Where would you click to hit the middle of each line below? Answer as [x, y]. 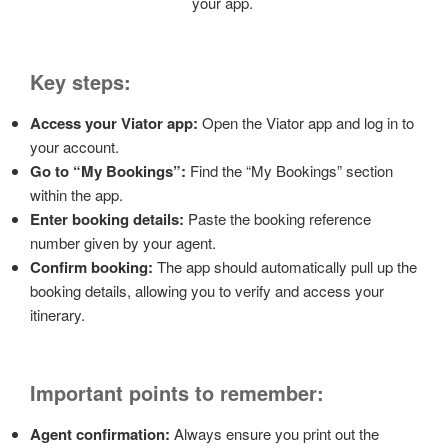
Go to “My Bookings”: [108, 170]
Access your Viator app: [114, 122]
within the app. [78, 194]
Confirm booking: [91, 266]
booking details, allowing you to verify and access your [207, 290]
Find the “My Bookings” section [289, 170]
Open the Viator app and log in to [306, 122]
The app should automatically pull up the [285, 266]
